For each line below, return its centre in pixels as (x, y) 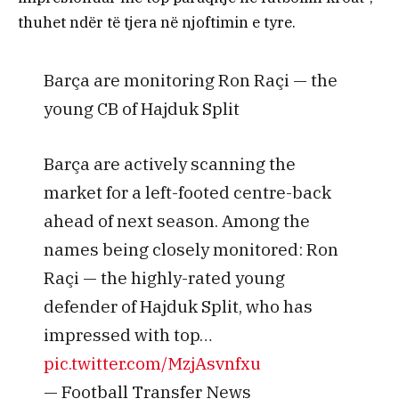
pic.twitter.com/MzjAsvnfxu (152, 362)
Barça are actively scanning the (169, 163)
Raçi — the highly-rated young (164, 277)
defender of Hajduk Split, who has (178, 305)
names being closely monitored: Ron (191, 248)
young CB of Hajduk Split (141, 109)
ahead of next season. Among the (176, 220)
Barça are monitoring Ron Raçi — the (190, 80)
